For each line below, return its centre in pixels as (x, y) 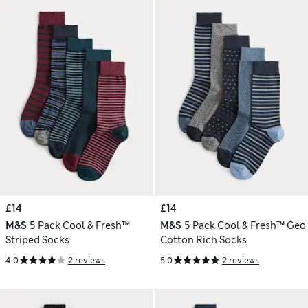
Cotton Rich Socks (203, 240)
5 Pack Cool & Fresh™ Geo (245, 225)
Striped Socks (37, 240)
